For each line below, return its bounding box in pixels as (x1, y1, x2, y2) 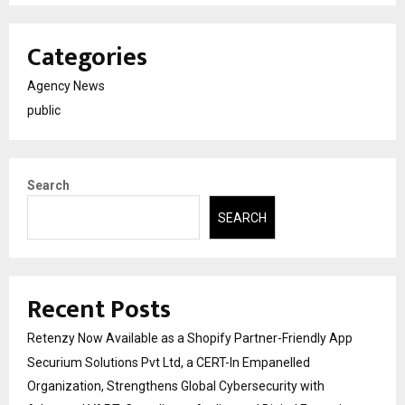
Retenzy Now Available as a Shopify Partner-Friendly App (27, 330, 353, 345)
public (27, 103, 61, 118)
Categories (27, 36, 147, 80)
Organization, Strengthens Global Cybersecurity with (27, 378, 325, 393)
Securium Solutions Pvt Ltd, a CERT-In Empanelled (27, 354, 310, 370)
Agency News (27, 79, 105, 94)
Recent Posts (27, 287, 171, 331)
